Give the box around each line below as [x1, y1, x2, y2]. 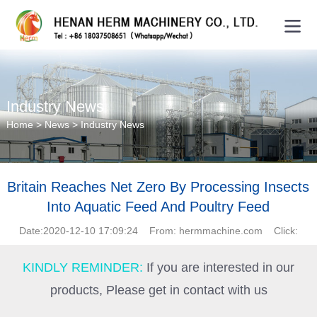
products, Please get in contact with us [50, 283, 267, 297]
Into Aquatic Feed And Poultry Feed [47, 199, 270, 214]
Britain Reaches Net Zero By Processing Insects [7, 179, 310, 195]
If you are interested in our [146, 260, 294, 275]
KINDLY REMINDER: [23, 260, 146, 275]
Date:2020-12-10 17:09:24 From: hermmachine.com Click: [19, 225, 298, 236]
